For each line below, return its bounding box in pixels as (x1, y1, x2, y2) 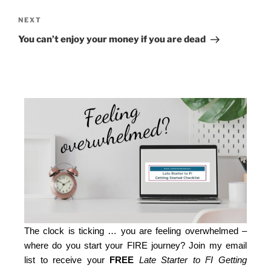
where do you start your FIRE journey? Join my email (24, 240, 247, 250)
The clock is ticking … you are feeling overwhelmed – (24, 225, 247, 236)
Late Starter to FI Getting (139, 254, 247, 265)
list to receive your (24, 254, 110, 265)
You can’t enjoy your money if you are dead (18, 33, 206, 45)
